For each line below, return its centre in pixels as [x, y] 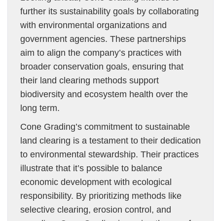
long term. [40, 108]
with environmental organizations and [93, 25]
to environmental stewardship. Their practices [110, 154]
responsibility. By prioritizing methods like [101, 196]
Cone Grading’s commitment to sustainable [105, 127]
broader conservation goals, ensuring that [102, 67]
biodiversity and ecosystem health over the [104, 94]
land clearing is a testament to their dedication [110, 141]
